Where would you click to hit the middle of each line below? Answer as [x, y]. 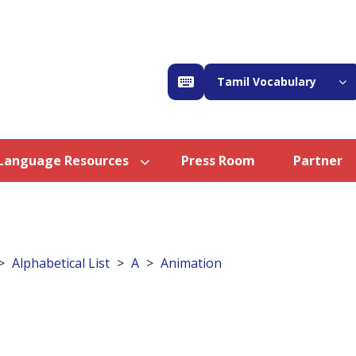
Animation [191, 263]
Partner [318, 161]
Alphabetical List [61, 263]
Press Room [218, 161]
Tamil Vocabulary [267, 81]
